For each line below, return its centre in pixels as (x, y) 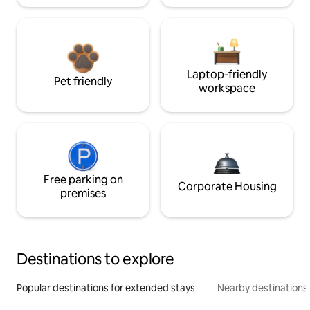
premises (83, 193)
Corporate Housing (227, 186)
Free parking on (83, 179)
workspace (227, 88)
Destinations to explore (95, 259)
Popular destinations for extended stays (106, 288)
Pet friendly (83, 81)
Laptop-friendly (227, 74)
